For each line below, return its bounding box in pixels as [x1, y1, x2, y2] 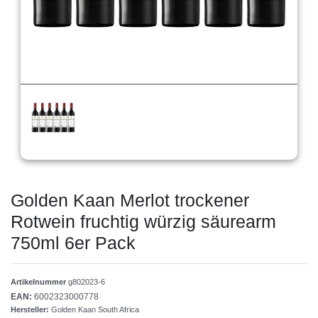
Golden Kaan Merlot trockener [11, 190, 249, 211]
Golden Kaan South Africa [51, 305, 139, 314]
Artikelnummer [11, 278, 68, 287]
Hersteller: [11, 305, 51, 314]
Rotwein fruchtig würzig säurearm [11, 212, 276, 232]
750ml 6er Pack [11, 233, 136, 253]
